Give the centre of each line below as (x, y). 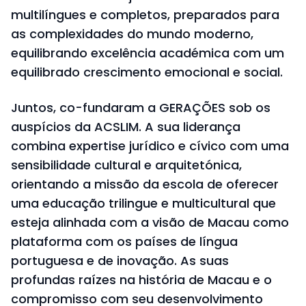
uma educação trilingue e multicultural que (143, 204)
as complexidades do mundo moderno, (132, 34)
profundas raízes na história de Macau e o (141, 280)
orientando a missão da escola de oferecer (145, 184)
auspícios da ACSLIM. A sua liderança (126, 127)
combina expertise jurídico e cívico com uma (150, 146)
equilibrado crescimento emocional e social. (147, 72)
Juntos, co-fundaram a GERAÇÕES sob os (141, 108)
